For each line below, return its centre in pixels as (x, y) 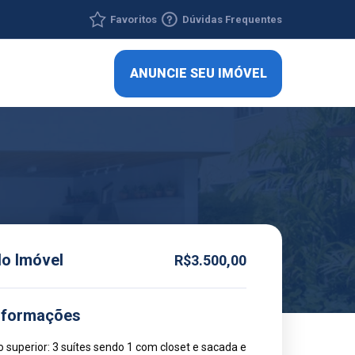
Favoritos (134, 19)
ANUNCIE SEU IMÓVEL (198, 73)
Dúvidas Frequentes (232, 19)
